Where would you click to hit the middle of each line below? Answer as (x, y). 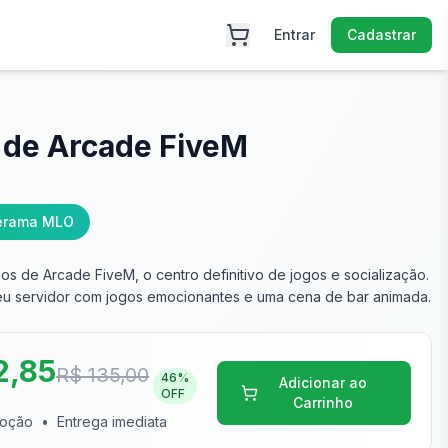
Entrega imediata (112, 421)
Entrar (294, 34)
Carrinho (322, 402)
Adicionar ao (322, 382)
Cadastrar (381, 34)
